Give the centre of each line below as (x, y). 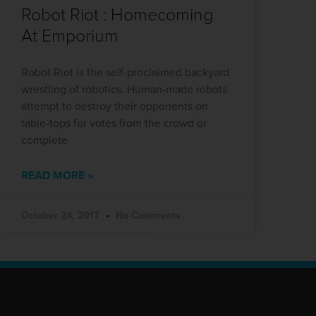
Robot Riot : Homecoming (117, 14)
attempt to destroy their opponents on (115, 106)
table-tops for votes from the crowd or (114, 123)
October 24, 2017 (62, 215)
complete (44, 140)
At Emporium (70, 36)
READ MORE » (57, 175)
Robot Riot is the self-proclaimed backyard (125, 72)
